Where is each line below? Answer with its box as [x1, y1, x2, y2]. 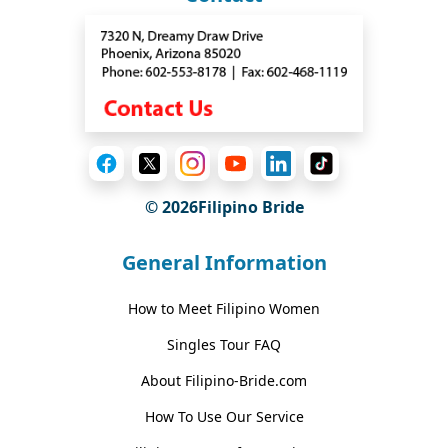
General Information [121, 248, 327, 276]
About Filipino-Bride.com [141, 370, 307, 390]
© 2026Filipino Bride [144, 195, 304, 218]
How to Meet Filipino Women [128, 298, 320, 318]
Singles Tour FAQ [167, 334, 281, 354]
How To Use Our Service [144, 406, 304, 426]
